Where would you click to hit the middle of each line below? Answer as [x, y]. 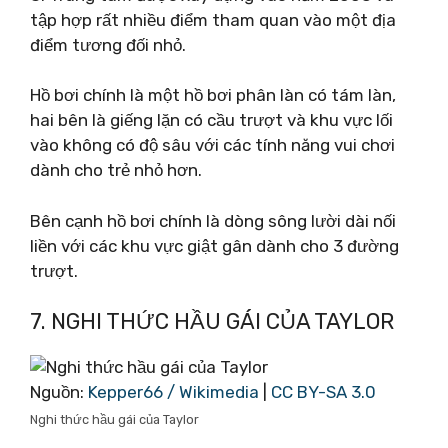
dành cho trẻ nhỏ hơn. [116, 170]
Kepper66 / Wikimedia [173, 392]
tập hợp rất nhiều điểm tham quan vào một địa [213, 19]
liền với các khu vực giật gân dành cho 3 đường [214, 245]
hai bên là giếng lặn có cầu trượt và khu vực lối [211, 120]
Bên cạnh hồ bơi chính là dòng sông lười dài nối [213, 220]
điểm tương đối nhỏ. [108, 44]
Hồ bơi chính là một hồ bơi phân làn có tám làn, [213, 95]
